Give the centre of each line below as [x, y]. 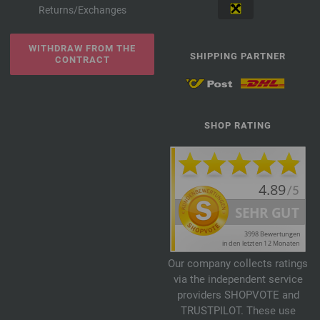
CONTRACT [82, 60]
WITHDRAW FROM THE [82, 49]
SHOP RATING [238, 126]
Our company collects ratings [238, 264]
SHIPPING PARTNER [238, 56]
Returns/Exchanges [82, 10]
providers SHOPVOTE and [238, 295]
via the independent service [238, 280]
